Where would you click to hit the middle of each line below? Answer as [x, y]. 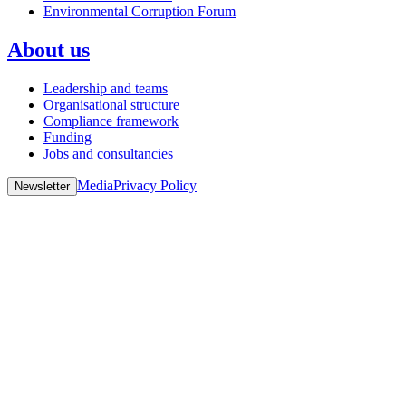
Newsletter [42, 187]
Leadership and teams [106, 89]
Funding [68, 138]
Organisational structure [111, 105]
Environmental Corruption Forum [140, 12]
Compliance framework [111, 121]
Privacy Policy [155, 186]
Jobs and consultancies [108, 154]
